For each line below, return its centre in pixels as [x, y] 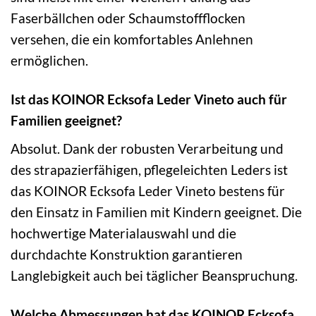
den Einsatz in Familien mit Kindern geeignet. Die [156, 212]
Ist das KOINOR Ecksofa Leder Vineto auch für [149, 99]
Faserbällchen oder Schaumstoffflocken [128, 18]
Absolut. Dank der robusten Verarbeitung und [147, 148]
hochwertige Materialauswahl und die [123, 233]
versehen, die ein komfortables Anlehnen [132, 39]
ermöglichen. [49, 61]
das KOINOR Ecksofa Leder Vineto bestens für [148, 190]
